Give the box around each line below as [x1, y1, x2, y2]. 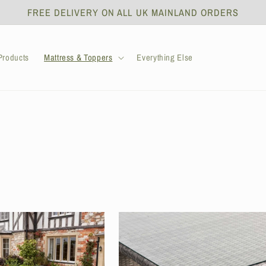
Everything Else [137, 51, 193, 64]
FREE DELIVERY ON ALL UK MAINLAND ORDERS [27, 5, 239, 19]
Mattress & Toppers [44, 51, 113, 64]
